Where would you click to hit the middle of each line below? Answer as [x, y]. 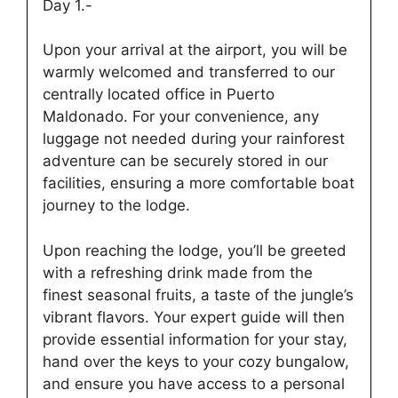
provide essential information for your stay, [195, 339]
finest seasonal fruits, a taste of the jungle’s [198, 295]
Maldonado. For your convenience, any [181, 117]
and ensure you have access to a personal [194, 383]
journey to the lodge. [116, 206]
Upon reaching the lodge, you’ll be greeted [195, 250]
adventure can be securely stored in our [185, 161]
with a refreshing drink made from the [178, 272]
